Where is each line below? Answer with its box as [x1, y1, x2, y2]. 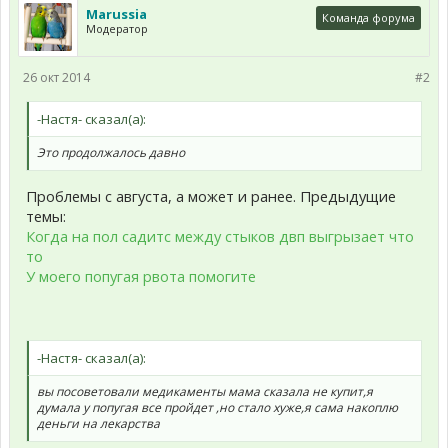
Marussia [86, 5, 147, 23]
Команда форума [322, 10, 415, 25]
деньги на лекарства [37, 415, 160, 433]
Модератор [86, 21, 148, 36]
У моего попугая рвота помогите [26, 265, 256, 286]
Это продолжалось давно [37, 144, 185, 161]
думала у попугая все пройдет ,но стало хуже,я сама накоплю [37, 399, 398, 417]
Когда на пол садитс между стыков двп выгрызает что [26, 225, 414, 246]
